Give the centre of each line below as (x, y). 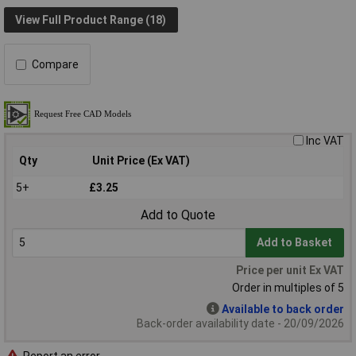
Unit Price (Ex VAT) (141, 161)
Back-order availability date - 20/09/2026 (240, 324)
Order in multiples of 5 (288, 288)
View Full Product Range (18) (91, 19)
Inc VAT (325, 141)
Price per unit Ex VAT (290, 271)
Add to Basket (295, 243)
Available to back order (283, 310)
